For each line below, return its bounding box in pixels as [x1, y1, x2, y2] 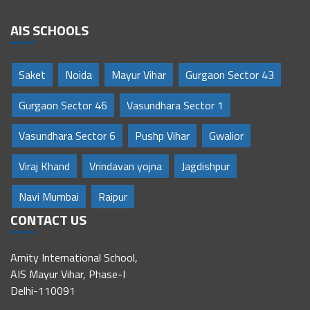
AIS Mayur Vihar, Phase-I [10, 266, 125, 283]
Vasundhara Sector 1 [127, 97, 224, 114]
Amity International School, [10, 249, 138, 266]
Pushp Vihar [135, 127, 190, 145]
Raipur [98, 188, 127, 206]
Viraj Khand [19, 158, 70, 175]
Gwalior [209, 127, 244, 145]
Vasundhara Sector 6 [19, 127, 116, 145]
